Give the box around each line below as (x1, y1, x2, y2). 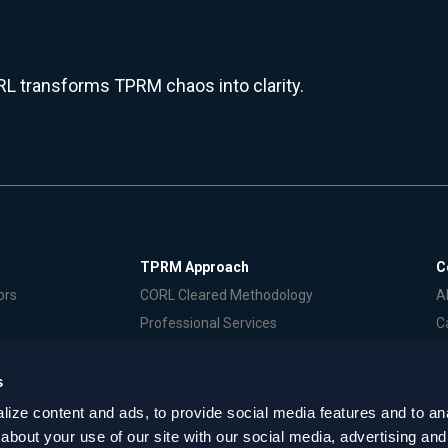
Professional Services (140, 314, 277, 331)
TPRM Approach (140, 258, 249, 275)
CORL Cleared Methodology (140, 286, 313, 303)
